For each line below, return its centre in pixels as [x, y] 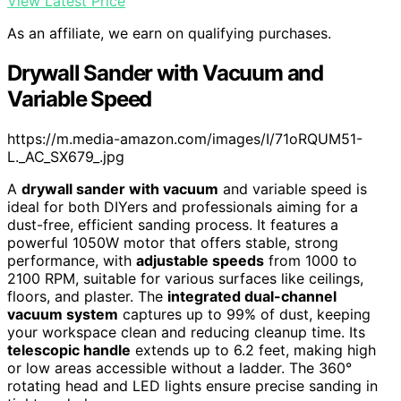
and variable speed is [293, 188]
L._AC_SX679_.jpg [66, 156]
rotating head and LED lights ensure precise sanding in [192, 385]
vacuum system [63, 314]
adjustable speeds [200, 260]
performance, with [72, 260]
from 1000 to [311, 260]
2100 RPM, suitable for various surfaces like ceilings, [185, 278]
